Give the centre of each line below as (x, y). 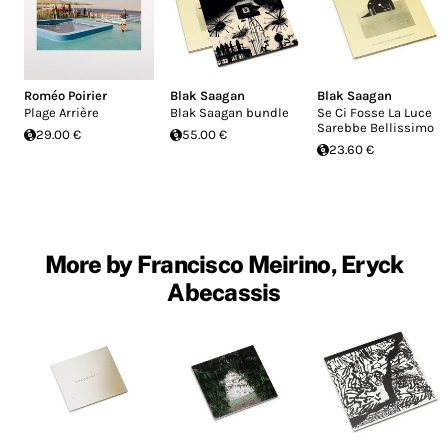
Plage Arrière (61, 113)
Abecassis (224, 292)
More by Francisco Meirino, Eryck (224, 264)
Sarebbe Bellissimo (375, 128)
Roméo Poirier (65, 96)
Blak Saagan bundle (230, 113)
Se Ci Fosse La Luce (374, 113)
